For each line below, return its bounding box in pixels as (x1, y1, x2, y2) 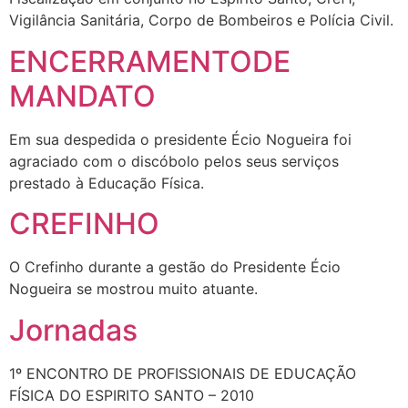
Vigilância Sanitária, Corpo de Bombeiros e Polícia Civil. (9, 11, 393, 30)
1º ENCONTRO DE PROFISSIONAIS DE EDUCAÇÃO (9, 363, 356, 382)
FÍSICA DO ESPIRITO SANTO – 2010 (9, 385, 254, 404)
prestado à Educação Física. (9, 173, 204, 192)
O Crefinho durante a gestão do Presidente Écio (9, 258, 341, 277)
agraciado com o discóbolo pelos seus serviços (9, 151, 339, 170)
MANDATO (9, 77, 156, 114)
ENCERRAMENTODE (9, 43, 291, 79)
